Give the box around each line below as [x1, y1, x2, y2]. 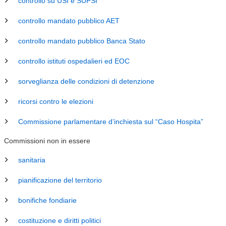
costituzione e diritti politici [18, 216, 101, 224]
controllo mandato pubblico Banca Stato [18, 37, 145, 45]
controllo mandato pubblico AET [18, 17, 120, 25]
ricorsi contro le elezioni [18, 97, 93, 105]
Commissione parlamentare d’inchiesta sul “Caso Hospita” [18, 118, 203, 126]
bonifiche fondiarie [18, 196, 77, 204]
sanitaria [18, 156, 45, 164]
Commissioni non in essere [4, 137, 90, 145]
